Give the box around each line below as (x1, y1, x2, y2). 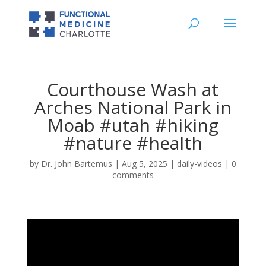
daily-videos (176, 158, 222, 169)
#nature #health (63, 131, 202, 155)
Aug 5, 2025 (121, 158, 167, 169)
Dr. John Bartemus (40, 158, 112, 169)
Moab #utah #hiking (47, 113, 218, 137)
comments (112, 169, 154, 180)
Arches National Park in (34, 95, 232, 119)
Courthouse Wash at (47, 77, 219, 102)
